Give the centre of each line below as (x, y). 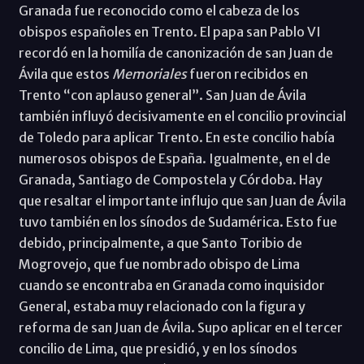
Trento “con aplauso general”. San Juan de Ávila (162, 95)
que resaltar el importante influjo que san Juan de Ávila (182, 200)
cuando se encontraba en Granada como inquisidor (171, 285)
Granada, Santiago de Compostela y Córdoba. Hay (170, 179)
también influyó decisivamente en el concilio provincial (182, 116)
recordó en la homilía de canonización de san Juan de (175, 52)
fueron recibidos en (247, 74)
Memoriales (149, 74)
